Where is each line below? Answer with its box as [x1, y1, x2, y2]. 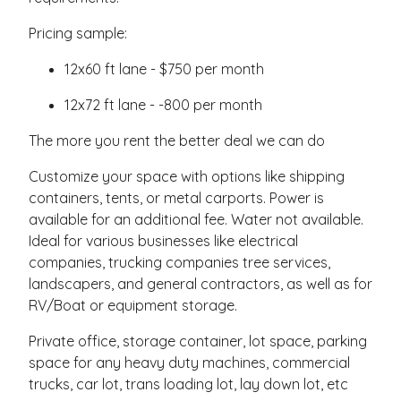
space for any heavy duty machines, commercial [29, 354, 350, 371]
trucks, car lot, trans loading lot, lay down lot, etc [29, 375, 348, 393]
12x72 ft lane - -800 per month [64, 96, 262, 114]
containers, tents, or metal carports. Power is [29, 189, 324, 207]
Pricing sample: [29, 24, 127, 42]
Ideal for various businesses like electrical [29, 232, 298, 250]
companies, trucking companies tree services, [29, 253, 330, 271]
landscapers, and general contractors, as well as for [29, 275, 372, 293]
